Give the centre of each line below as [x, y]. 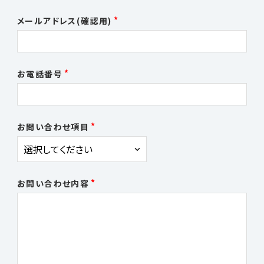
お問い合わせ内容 [53, 183]
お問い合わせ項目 [53, 127]
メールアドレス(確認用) [65, 21]
